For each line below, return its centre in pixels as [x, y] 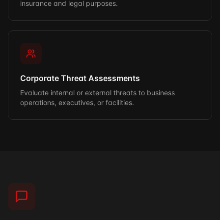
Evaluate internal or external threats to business [97, 93]
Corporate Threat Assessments [80, 78]
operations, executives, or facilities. [77, 102]
